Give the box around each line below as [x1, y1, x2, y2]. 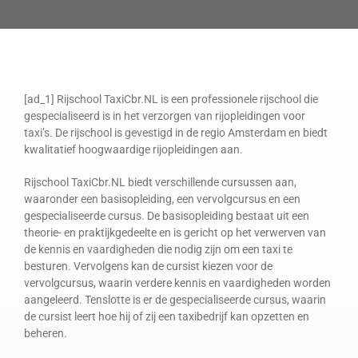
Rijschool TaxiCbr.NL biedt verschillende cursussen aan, [23, 175, 296, 189]
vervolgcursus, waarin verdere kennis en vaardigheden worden [23, 276, 331, 289]
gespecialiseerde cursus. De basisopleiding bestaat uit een [23, 209, 309, 222]
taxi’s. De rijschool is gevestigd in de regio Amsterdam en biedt [23, 125, 328, 139]
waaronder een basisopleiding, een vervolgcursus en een [23, 192, 300, 205]
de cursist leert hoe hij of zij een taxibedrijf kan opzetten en [23, 309, 309, 323]
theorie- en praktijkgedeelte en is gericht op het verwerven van [23, 225, 326, 239]
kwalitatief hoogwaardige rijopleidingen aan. [23, 142, 243, 156]
